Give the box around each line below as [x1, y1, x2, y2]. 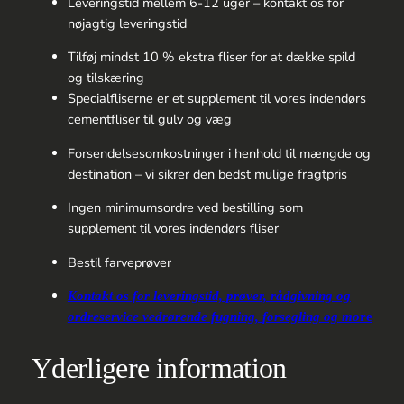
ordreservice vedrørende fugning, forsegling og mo [67, 309, 360, 325]
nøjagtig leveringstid [67, 14, 187, 32]
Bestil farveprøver [67, 252, 171, 271]
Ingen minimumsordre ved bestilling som [67, 198, 303, 217]
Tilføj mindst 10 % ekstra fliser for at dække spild [67, 48, 355, 67]
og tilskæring [67, 69, 144, 87]
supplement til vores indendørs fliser [67, 219, 279, 238]
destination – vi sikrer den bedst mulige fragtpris [67, 164, 347, 183]
